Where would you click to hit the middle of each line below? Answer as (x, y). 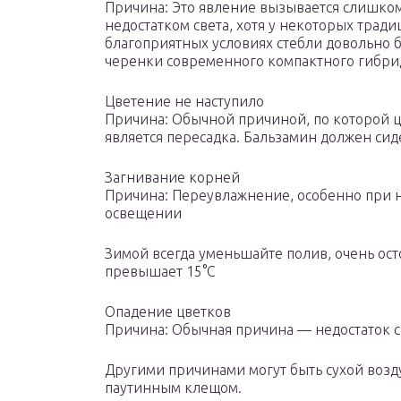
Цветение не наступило (184, 102)
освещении (143, 213)
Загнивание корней (172, 178)
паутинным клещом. (173, 388)
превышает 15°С (160, 272)
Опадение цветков (168, 312)
